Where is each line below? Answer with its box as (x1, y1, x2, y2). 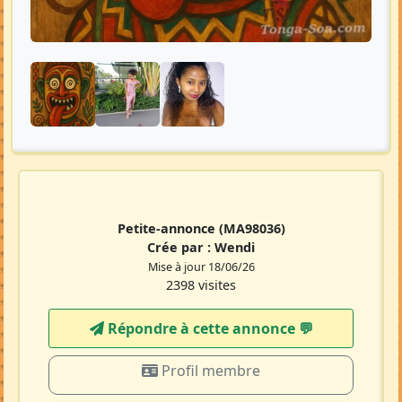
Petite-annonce (117, 334, 219, 351)
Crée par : (147, 353, 214, 370)
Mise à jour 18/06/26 (147, 373, 255, 389)
